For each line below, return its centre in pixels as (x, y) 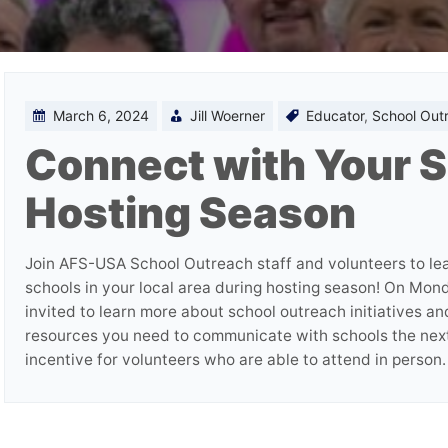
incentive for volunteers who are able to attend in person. (235, 359)
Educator (335, 115)
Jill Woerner (227, 115)
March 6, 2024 (101, 115)
